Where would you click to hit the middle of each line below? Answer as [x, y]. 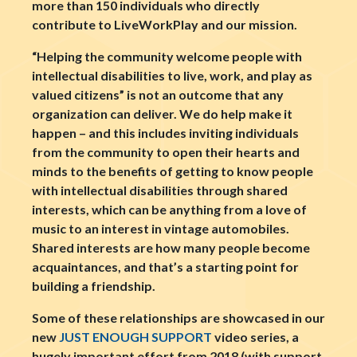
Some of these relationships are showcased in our [178, 318]
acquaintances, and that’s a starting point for [165, 267]
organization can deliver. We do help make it [162, 114]
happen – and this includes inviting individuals [165, 133]
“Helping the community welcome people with [167, 56]
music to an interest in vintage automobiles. [161, 228]
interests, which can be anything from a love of [169, 209]
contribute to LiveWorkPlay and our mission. [165, 24]
